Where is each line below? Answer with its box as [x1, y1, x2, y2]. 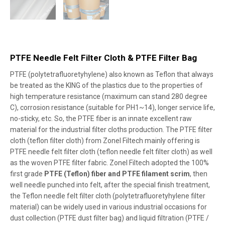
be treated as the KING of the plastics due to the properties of [10, 81, 203, 89]
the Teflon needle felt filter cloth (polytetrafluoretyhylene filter [10, 191, 205, 200]
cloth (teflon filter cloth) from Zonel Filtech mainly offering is [10, 136, 200, 145]
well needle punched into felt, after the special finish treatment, [10, 180, 210, 189]
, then [190, 169, 207, 178]
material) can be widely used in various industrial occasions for [10, 202, 207, 211]
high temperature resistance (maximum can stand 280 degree [10, 92, 207, 100]
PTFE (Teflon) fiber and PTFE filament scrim [44, 169, 190, 178]
